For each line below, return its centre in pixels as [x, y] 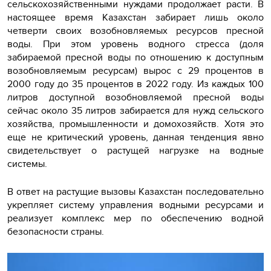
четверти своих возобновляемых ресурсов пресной [135, 30]
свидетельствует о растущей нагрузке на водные [135, 150]
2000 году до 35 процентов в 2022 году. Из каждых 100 [135, 83]
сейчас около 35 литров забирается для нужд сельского [135, 110]
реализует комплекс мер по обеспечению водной [135, 218]
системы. [28, 163]
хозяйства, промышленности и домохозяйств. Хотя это [135, 123]
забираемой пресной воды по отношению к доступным [135, 57]
